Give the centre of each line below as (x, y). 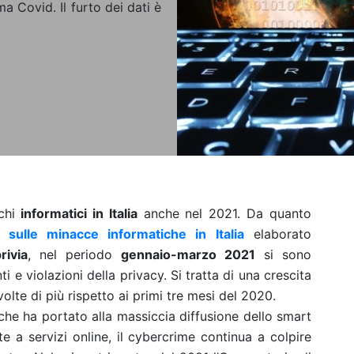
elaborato (278, 234)
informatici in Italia (76, 213)
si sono (283, 254)
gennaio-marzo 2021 (188, 254)
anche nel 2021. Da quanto (224, 213)
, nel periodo (74, 254)
